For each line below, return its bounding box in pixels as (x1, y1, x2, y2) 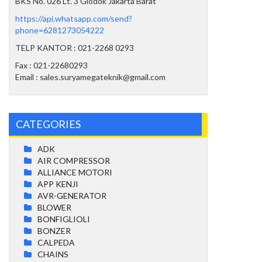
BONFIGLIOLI (37, 213, 90, 224)
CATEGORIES (16, 117, 81, 130)
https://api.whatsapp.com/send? (15, 13, 132, 23)
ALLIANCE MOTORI (37, 167, 112, 177)
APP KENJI (37, 178, 78, 189)
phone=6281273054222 (15, 25, 104, 35)
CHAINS (37, 249, 68, 259)
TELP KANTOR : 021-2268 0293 (15, 42, 134, 53)
